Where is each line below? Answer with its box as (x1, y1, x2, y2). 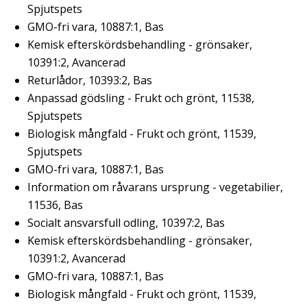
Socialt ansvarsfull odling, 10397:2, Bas (27, 214, 225, 230)
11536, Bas (27, 197, 83, 212)
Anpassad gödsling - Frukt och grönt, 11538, (27, 90, 254, 106)
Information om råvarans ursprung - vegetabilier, (27, 179, 283, 195)
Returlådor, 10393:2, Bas (27, 72, 152, 88)
